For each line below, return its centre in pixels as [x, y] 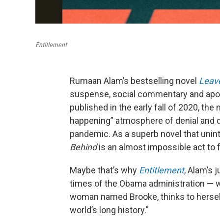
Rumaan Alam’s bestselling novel [134, 81]
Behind [83, 147]
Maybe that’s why [104, 170]
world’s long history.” [109, 210]
